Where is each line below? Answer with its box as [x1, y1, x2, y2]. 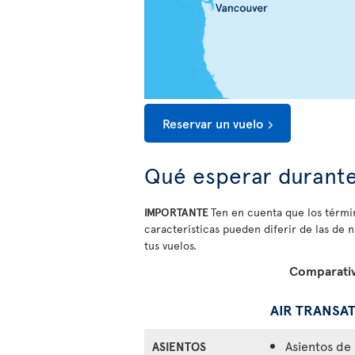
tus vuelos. [144, 238, 197, 254]
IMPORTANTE [144, 204, 211, 220]
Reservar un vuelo [162, 114, 264, 132]
